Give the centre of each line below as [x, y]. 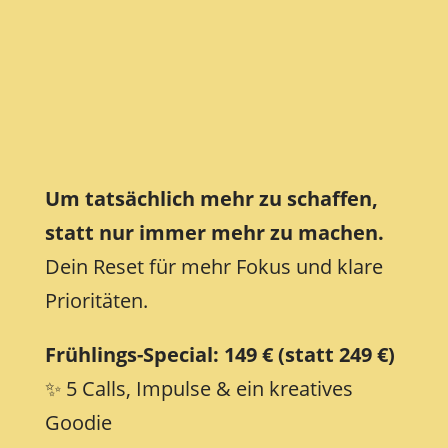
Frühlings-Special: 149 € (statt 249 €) [219, 355]
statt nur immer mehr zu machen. [214, 233]
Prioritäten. [96, 301]
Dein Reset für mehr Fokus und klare [213, 267]
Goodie [78, 423]
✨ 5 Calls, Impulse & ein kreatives [198, 389]
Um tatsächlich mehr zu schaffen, [211, 199]
